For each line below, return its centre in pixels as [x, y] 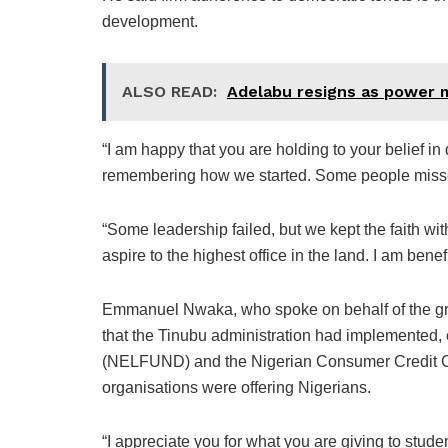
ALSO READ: [169, 92]
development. [150, 22]
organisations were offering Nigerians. [236, 388]
